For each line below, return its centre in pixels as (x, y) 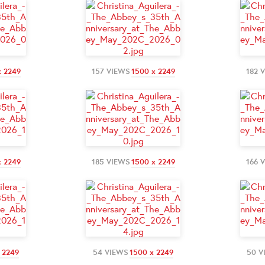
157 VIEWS (111, 71)
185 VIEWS (111, 161)
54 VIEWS (111, 252)
